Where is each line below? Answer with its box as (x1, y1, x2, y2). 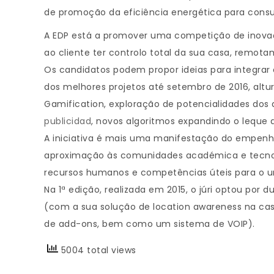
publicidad (44, 115, 91, 127)
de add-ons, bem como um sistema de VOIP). (44, 218, 255, 230)
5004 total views (58, 244, 136, 256)
